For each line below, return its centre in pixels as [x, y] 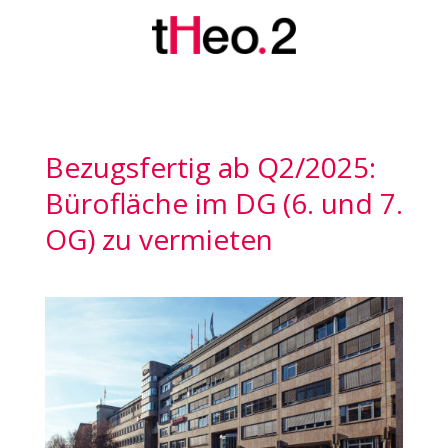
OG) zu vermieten [158, 238]
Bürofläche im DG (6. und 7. [223, 202]
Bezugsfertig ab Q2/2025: [210, 166]
